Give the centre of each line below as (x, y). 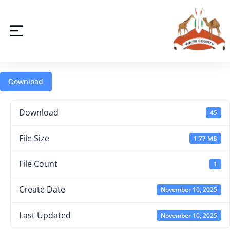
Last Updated (45, 215)
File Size (34, 138)
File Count (38, 164)
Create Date (42, 189)
